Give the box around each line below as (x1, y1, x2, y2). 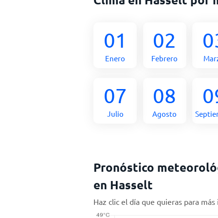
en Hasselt (93, 177, 153, 192)
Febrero (151, 54, 178, 63)
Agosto (152, 109, 177, 118)
